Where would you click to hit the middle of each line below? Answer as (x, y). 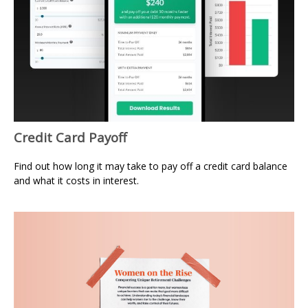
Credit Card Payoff (70, 137)
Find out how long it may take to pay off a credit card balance (151, 166)
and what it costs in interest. (76, 180)
